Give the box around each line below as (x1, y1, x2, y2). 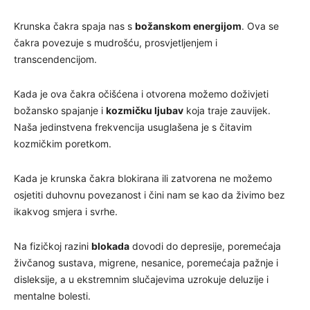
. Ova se (241, 19, 279, 32)
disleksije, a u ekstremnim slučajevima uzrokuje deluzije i (14, 273, 268, 285)
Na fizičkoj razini (14, 239, 91, 252)
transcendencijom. (14, 53, 97, 65)
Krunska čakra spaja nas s (14, 19, 135, 32)
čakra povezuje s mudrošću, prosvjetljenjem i (14, 36, 217, 48)
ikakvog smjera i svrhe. (14, 205, 118, 217)
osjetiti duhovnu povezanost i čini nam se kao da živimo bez (14, 188, 285, 201)
